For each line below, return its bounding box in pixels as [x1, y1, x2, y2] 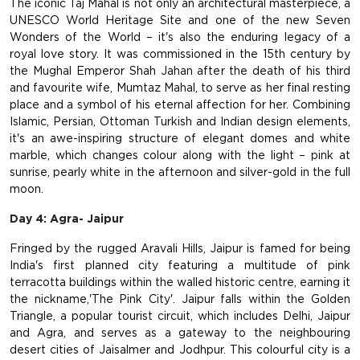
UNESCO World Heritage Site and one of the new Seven [10, 14, 350, 27]
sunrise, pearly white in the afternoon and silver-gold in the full [10, 166, 350, 179]
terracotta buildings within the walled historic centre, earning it [10, 276, 350, 289]
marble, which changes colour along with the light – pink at [10, 149, 350, 162]
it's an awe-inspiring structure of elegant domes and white [10, 132, 350, 145]
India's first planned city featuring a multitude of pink [10, 259, 350, 272]
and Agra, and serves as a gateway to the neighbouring [10, 326, 350, 340]
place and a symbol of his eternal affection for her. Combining [10, 98, 350, 112]
